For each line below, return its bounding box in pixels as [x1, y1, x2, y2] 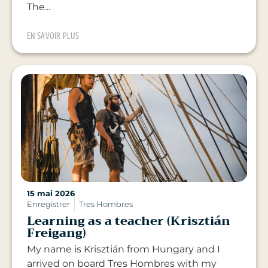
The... [27, 1, 50, 13]
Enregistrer [27, 199, 70, 209]
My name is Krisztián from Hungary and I [27, 243, 220, 255]
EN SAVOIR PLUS [27, 31, 80, 42]
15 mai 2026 [27, 188, 75, 199]
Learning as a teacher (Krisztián [27, 211, 230, 232]
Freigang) [27, 223, 86, 244]
